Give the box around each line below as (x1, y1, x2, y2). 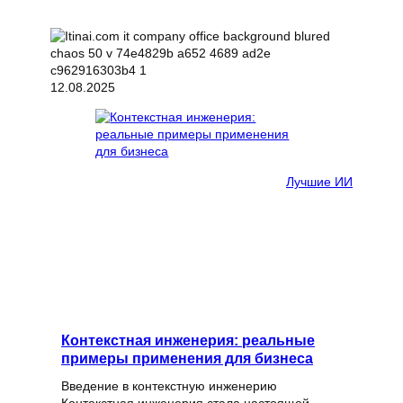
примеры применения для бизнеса (61, 350, 313, 367)
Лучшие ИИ (286, 174, 353, 189)
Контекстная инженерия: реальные (61, 332, 315, 349)
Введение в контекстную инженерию (61, 379, 277, 394)
